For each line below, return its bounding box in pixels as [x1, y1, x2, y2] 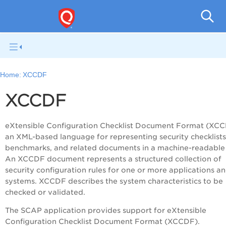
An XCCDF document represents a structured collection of [5, 155, 221, 163]
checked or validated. [5, 188, 85, 197]
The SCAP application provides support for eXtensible [5, 206, 206, 215]
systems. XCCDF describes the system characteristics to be [5, 177, 223, 186]
